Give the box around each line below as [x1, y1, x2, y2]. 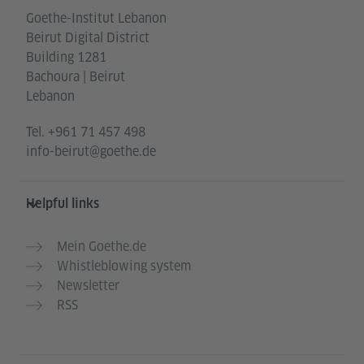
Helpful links [26, 195, 99, 211]
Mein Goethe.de [57, 237, 146, 255]
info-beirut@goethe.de [26, 142, 156, 160]
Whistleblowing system [57, 257, 191, 275]
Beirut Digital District [26, 28, 149, 46]
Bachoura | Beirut [26, 67, 125, 85]
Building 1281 [26, 48, 106, 66]
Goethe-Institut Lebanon [26, 9, 167, 27]
